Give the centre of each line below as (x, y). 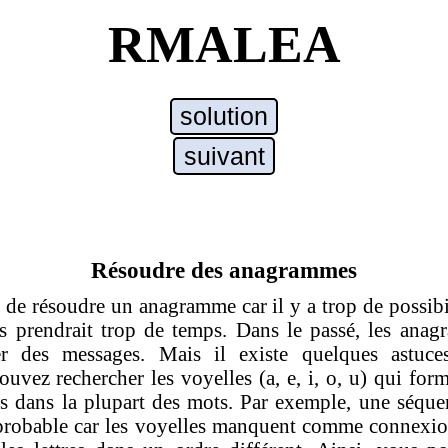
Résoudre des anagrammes (224, 270)
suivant (224, 155)
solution (224, 115)
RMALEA (224, 45)
